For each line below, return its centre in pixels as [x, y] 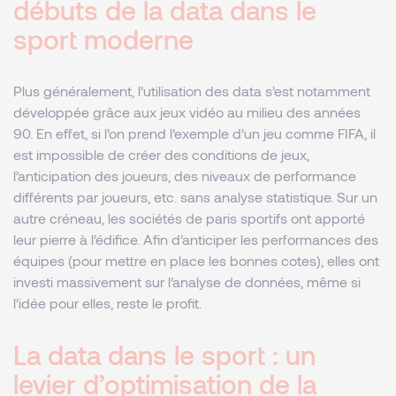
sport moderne [107, 39]
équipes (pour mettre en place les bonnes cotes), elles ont [196, 260]
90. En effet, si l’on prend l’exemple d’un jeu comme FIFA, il [194, 133]
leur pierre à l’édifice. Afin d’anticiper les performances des [196, 239]
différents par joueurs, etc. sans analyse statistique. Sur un [195, 197]
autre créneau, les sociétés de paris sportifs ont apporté [189, 218]
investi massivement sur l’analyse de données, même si [187, 282]
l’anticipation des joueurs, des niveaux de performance [185, 175]
